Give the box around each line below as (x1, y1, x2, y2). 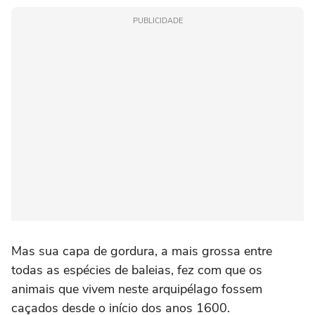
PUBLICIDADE (132, 15, 183, 27)
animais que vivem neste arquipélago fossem (11, 281, 262, 298)
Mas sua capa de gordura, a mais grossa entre (11, 243, 272, 260)
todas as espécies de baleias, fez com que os (11, 262, 262, 279)
